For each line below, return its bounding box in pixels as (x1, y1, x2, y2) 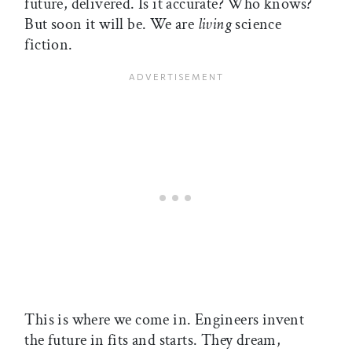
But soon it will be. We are (24, 13, 198, 35)
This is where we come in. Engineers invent (24, 309, 305, 330)
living (197, 13, 232, 35)
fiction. (24, 34, 73, 55)
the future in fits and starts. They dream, (24, 329, 281, 350)
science (231, 13, 282, 35)
